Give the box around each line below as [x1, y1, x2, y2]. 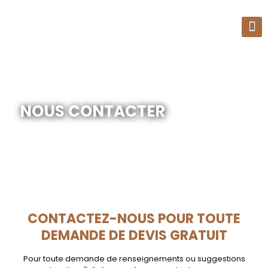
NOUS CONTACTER [20, 100, 165, 122]
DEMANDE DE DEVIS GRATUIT [41, 226, 227, 245]
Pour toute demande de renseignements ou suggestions [23, 253, 245, 264]
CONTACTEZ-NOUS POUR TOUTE [28, 209, 240, 228]
